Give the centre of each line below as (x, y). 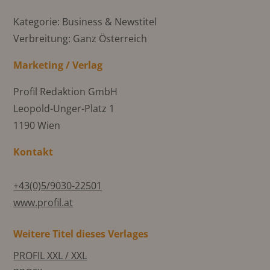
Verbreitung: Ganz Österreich (80, 38)
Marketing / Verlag (58, 65)
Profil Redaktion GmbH (66, 91)
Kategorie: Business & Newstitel (85, 21)
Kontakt (33, 152)
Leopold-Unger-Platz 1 (64, 108)
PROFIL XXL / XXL (50, 255)
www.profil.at (43, 202)
